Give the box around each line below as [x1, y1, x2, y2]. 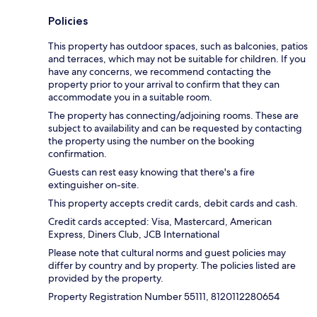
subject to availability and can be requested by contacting [48, 121, 302, 134]
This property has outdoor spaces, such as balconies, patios [48, 39, 308, 52]
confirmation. [48, 146, 107, 160]
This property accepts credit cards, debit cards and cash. [48, 196, 298, 209]
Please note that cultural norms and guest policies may [48, 246, 286, 259]
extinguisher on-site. [48, 178, 139, 191]
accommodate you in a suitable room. [48, 90, 212, 103]
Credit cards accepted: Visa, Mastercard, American [48, 214, 272, 228]
